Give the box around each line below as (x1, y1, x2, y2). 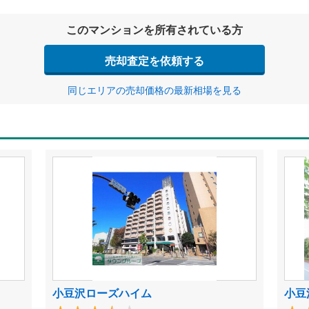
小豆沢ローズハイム (52, 285, 152, 301)
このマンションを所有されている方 (66, 21, 243, 37)
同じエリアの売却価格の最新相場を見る (68, 83, 241, 97)
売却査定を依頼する (105, 52, 204, 68)
